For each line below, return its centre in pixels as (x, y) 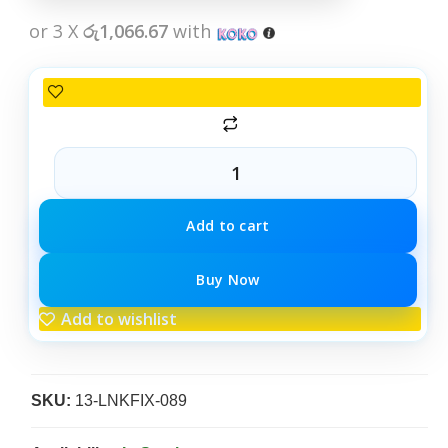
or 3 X (56, 30)
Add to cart (228, 225)
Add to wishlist (119, 318)
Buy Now (228, 279)
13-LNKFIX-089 (129, 400)
